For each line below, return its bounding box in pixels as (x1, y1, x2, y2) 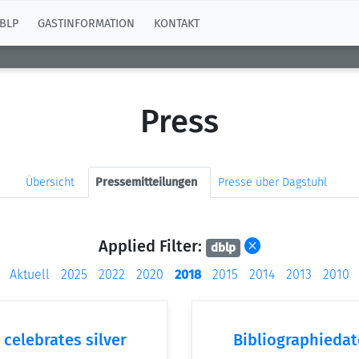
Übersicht (26, 175, 75, 189)
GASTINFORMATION (38, 16, 135, 30)
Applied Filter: (99, 236, 206, 256)
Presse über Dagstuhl (218, 175, 327, 189)
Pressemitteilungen (95, 175, 197, 189)
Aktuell (10, 266, 50, 282)
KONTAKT (154, 16, 200, 30)
